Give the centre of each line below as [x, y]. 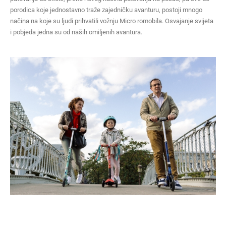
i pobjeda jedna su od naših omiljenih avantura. [76, 32]
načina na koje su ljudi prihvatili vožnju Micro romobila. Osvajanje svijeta [112, 21]
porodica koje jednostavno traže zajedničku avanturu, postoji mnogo [106, 10]
